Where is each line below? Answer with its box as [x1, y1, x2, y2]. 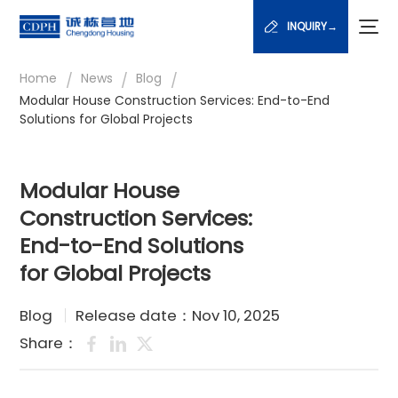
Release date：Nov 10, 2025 [75, 304, 280, 326]
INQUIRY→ [286, 19, 338, 34]
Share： [20, 332, 79, 354]
